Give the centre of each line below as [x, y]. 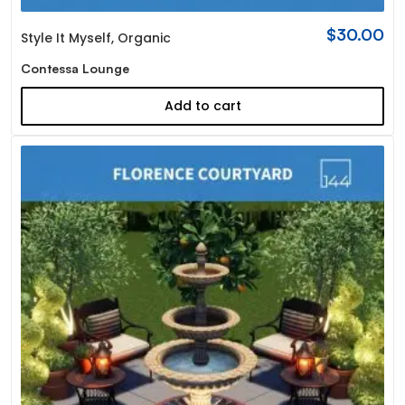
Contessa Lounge [75, 68]
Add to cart [202, 105]
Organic [144, 38]
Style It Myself [66, 38]
